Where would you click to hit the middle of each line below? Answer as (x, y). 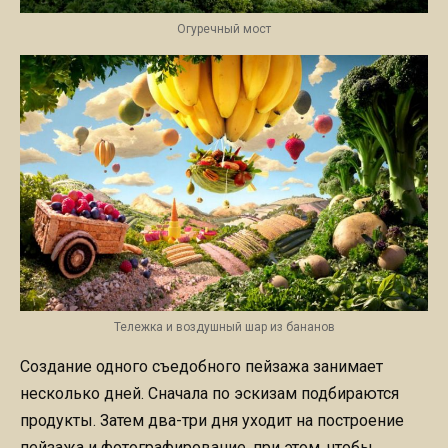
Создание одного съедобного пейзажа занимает (201, 366)
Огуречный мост (224, 28)
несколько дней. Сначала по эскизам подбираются (209, 393)
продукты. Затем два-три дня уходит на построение (212, 420)
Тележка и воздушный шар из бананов (224, 326)
